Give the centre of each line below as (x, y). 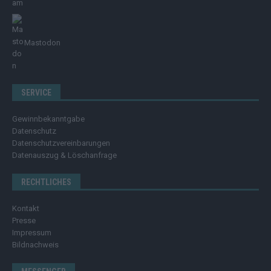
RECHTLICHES (46, 182)
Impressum (32, 233)
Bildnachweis (35, 245)
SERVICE (36, 93)
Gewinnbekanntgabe (48, 119)
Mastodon (42, 43)
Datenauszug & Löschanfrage (64, 155)
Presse (24, 221)
